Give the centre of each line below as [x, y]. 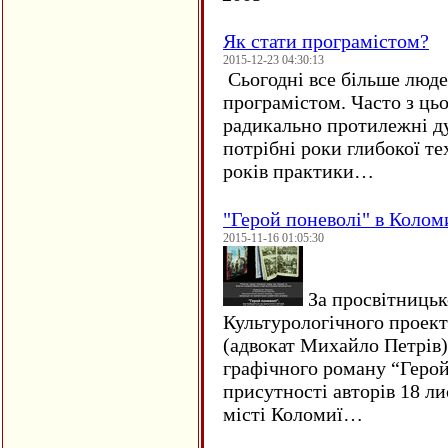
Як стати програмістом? [326, 41]
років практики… [298, 171]
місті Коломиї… [293, 414]
